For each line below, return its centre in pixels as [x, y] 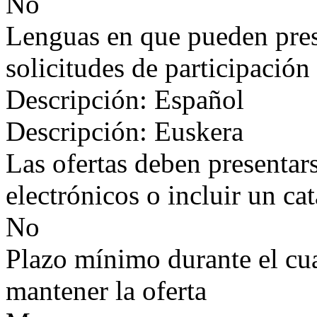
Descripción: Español [125, 99]
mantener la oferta [106, 290]
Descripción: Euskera [125, 131]
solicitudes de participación [158, 68]
